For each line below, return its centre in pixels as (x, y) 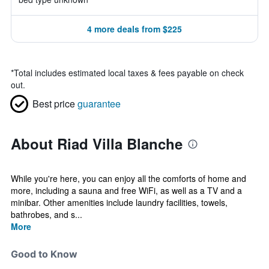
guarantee (99, 104)
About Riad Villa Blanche (97, 144)
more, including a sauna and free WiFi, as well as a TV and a (126, 190)
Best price (54, 104)
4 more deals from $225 (134, 29)
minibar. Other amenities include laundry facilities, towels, (119, 202)
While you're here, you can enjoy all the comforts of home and (128, 178)
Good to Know (44, 254)
